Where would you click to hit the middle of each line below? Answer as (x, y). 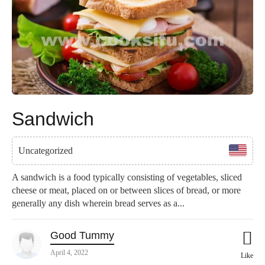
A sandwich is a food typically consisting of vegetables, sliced (127, 177)
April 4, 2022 (69, 253)
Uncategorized (46, 151)
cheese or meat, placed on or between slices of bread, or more (126, 190)
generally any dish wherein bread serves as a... (98, 203)
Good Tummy (82, 236)
